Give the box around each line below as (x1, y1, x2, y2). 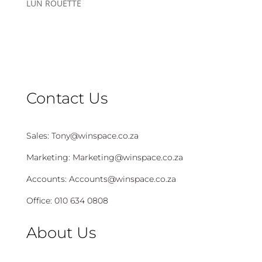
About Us (26, 223, 96, 243)
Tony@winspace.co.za (51, 130, 139, 142)
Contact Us (26, 89, 108, 108)
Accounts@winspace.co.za (68, 174, 176, 185)
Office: (26, 195, 52, 206)
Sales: (26, 130, 51, 142)
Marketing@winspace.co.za (72, 152, 183, 163)
